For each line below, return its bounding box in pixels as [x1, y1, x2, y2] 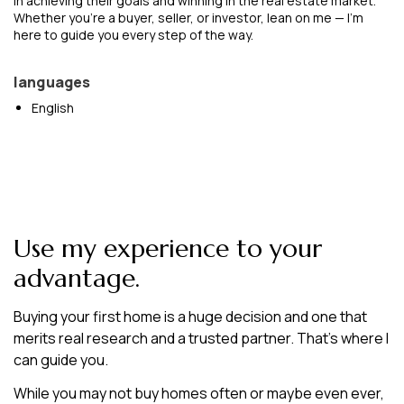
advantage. [14, 262, 140, 294]
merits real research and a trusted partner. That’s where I [14, 328, 389, 348]
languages [14, 72, 91, 92]
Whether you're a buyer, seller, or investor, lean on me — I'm [14, 9, 363, 26]
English [32, 99, 74, 116]
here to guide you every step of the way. [14, 26, 253, 43]
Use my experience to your [14, 233, 322, 264]
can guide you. [14, 350, 111, 370]
